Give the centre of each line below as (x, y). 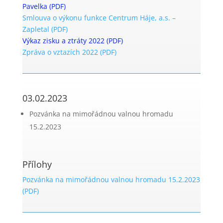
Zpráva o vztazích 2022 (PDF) (69, 52)
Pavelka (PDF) (44, 6)
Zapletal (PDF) (45, 29)
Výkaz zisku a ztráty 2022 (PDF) (72, 41)
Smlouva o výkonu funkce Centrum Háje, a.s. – (99, 18)
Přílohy (37, 164)
